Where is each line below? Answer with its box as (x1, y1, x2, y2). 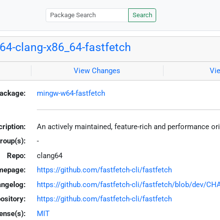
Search (132, 11, 152, 19)
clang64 (36, 151, 62, 160)
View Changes (74, 66, 121, 76)
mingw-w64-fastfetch (36, 88, 105, 98)
